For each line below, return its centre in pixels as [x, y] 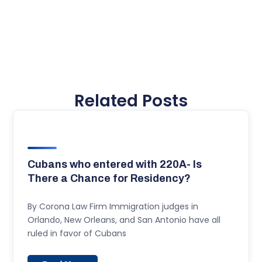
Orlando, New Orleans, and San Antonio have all [124, 220]
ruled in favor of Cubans [77, 234]
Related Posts [131, 101]
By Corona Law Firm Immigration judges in [113, 207]
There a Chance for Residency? [109, 179]
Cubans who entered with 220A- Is [115, 165]
